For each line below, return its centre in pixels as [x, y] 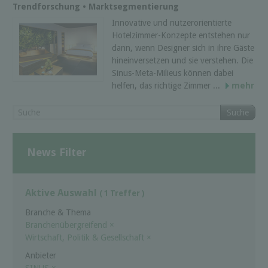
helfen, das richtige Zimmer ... [167, 85]
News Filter [57, 153]
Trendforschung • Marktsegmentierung [96, 6]
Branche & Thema [58, 212]
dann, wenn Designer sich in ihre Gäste [183, 48]
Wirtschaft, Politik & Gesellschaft [86, 237]
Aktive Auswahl [62, 193]
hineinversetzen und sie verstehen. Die [182, 60]
